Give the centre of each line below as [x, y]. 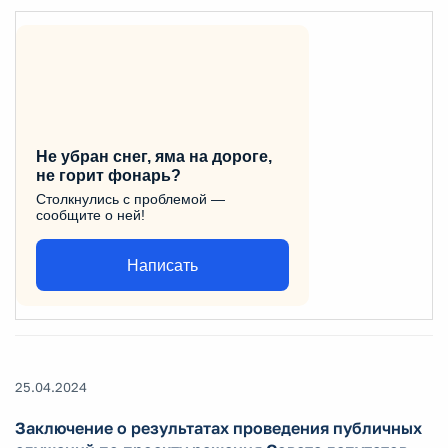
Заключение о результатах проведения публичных [218, 428]
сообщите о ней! [90, 215]
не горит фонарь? [108, 175]
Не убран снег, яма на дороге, [154, 156]
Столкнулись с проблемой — [130, 199]
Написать [162, 265]
